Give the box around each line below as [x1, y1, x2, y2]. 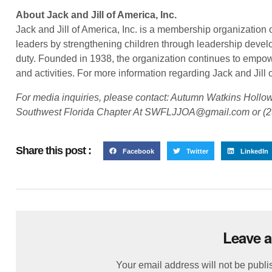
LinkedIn [240, 147, 268, 155]
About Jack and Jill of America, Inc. [16, 9, 177, 20]
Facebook [122, 147, 154, 155]
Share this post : [16, 144, 91, 157]
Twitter [186, 147, 208, 155]
